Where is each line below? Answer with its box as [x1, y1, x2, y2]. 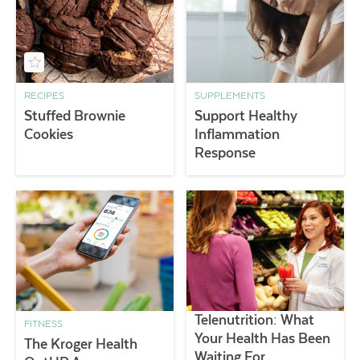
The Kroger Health [24, 335, 137, 352]
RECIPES [24, 90, 64, 102]
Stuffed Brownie [24, 108, 125, 125]
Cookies [24, 126, 73, 143]
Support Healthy [194, 108, 298, 125]
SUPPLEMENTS [194, 90, 266, 102]
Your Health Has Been [194, 329, 331, 346]
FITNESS [24, 317, 63, 329]
